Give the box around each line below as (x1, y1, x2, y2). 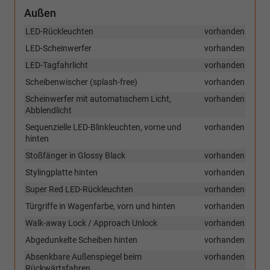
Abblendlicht (25, 105, 72, 116)
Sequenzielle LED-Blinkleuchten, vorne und (25, 122, 181, 133)
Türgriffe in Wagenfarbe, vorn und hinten (25, 201, 175, 212)
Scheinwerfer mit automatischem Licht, (25, 94, 171, 104)
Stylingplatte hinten (25, 168, 98, 178)
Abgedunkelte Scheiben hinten (25, 235, 137, 245)
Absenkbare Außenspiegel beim (25, 252, 142, 262)
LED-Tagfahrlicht (25, 60, 88, 71)
